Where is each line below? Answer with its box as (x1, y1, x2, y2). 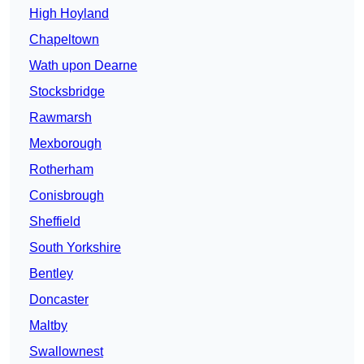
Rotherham (29, 162, 93, 177)
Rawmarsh (29, 110, 92, 125)
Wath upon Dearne (29, 58, 137, 73)
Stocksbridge (29, 84, 105, 99)
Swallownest (29, 344, 103, 359)
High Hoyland (29, 6, 109, 21)
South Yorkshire (29, 240, 121, 255)
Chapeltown (29, 32, 99, 47)
